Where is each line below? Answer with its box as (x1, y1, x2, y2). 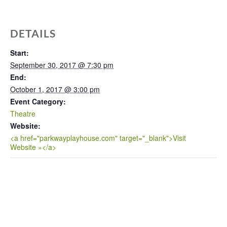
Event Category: (10, 96, 66, 106)
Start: (10, 47, 29, 58)
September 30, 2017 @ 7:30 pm (10, 59, 113, 70)
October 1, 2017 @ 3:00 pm (10, 84, 100, 94)
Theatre (10, 108, 35, 119)
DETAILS (10, 26, 56, 40)
